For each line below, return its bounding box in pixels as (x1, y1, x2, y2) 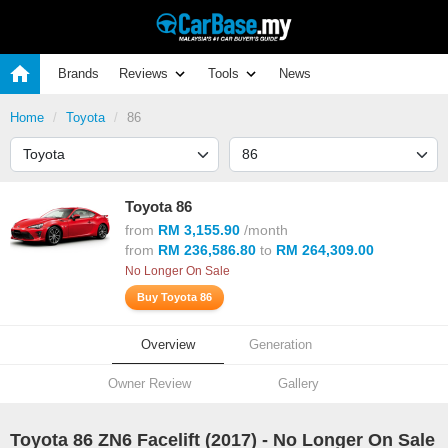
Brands (58, 66, 99, 81)
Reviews (119, 66, 172, 81)
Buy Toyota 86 (137, 291, 212, 303)
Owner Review (108, 376, 191, 391)
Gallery (278, 376, 319, 391)
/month (240, 222, 288, 238)
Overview (141, 337, 195, 352)
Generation (248, 337, 312, 352)
